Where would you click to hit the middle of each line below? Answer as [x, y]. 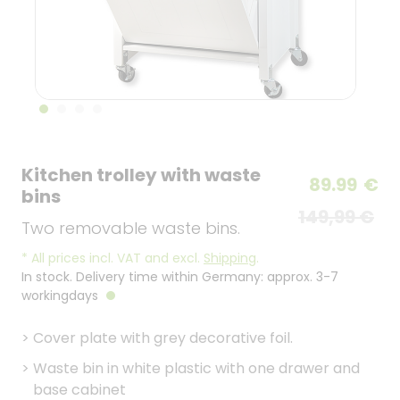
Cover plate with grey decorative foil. [163, 338]
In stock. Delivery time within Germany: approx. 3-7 [180, 277]
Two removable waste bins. [131, 228]
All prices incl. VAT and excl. [116, 258]
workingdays [62, 296]
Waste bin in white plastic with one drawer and [196, 368]
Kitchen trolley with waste [141, 175]
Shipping [230, 258]
